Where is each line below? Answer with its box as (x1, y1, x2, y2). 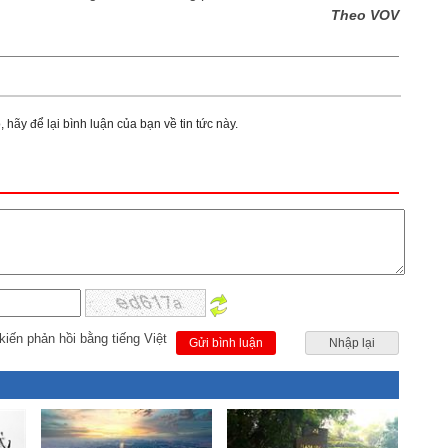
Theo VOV (331, 7, 399, 23)
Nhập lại (329, 336, 375, 350)
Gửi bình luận (189, 336, 263, 350)
